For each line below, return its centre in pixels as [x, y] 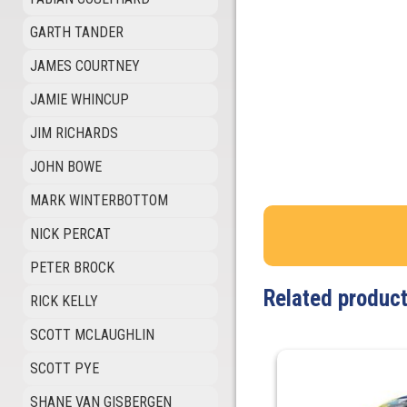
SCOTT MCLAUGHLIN [92, 335]
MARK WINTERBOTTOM [99, 200]
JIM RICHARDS [74, 133]
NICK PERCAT [70, 234]
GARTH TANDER [77, 32]
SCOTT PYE [65, 368]
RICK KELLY [64, 301]
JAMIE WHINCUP [79, 99]
